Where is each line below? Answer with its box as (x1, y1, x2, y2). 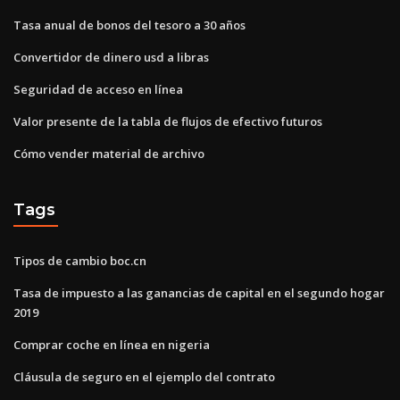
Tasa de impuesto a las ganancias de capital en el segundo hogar (13, 284, 385, 301)
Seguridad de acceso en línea (13, 80, 183, 97)
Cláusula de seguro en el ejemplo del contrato (13, 368, 275, 385)
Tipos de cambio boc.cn (13, 252, 146, 269)
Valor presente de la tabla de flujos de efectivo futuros (13, 112, 322, 129)
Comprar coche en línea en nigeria (13, 336, 210, 353)
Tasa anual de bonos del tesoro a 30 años (13, 16, 246, 33)
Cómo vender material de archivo (13, 145, 204, 162)
